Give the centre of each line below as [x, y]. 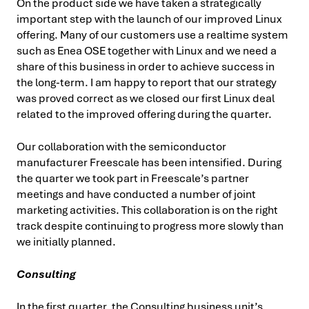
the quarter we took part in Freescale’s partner [133, 178]
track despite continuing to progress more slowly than [150, 226]
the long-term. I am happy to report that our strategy [147, 82]
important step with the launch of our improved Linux [149, 19]
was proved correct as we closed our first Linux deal [146, 98]
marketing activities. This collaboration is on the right [147, 210]
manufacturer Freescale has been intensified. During [149, 162]
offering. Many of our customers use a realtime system [152, 35]
